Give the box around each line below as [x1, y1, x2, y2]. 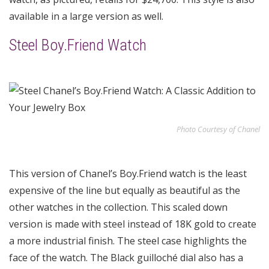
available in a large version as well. [9, 10, 163, 23]
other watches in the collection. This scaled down [9, 201, 228, 214]
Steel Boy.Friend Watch [9, 36, 147, 55]
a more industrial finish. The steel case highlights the [9, 234, 247, 248]
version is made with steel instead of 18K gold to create [9, 217, 256, 231]
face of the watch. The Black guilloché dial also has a [9, 251, 243, 265]
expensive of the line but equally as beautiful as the [9, 184, 240, 198]
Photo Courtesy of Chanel [177, 124, 260, 135]
